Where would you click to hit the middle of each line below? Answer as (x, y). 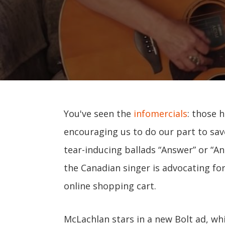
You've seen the (99, 114)
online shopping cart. (110, 186)
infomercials (160, 114)
